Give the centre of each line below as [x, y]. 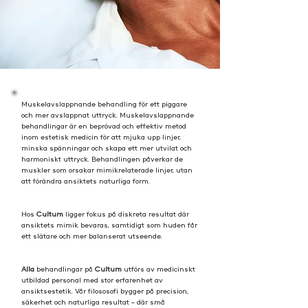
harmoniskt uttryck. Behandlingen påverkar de [102, 159]
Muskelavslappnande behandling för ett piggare [104, 104]
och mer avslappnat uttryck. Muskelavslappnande [108, 115]
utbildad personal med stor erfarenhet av [92, 280]
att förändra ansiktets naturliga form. [86, 181]
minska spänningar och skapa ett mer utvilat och [107, 148]
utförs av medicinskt [159, 269]
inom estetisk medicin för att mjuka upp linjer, [101, 137]
